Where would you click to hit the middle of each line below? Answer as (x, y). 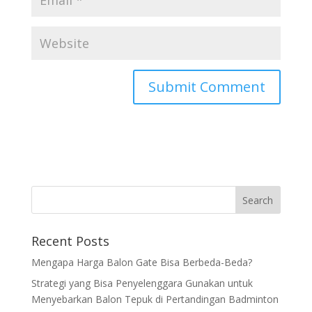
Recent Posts (70, 241)
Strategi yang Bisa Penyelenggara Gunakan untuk (142, 283)
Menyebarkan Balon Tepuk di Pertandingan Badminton (155, 299)
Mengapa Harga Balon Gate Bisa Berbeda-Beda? (141, 262)
